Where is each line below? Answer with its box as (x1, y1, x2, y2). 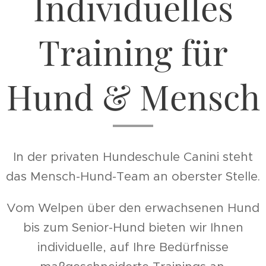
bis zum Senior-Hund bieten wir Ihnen (23, 220, 243, 236)
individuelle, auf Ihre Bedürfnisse (37, 239, 229, 255)
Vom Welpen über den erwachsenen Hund (7, 200, 259, 216)
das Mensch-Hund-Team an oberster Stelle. (6, 169, 260, 185)
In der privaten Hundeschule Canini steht (13, 149, 253, 165)
